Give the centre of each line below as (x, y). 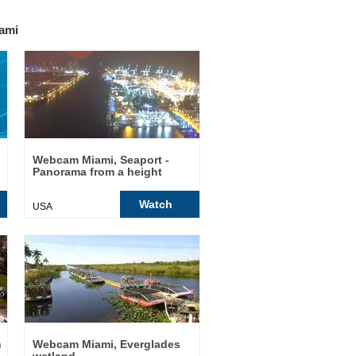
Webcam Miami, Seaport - (101, 160)
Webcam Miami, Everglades (106, 344)
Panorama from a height (97, 172)
